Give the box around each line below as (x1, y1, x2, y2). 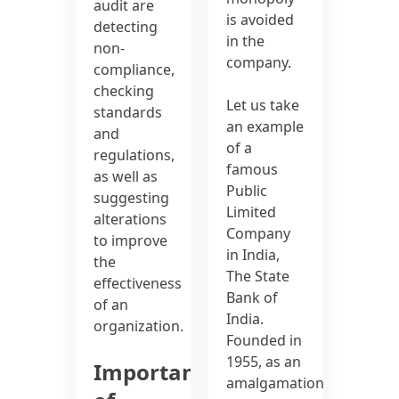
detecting (94, 17, 159, 37)
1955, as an (226, 352, 301, 372)
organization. (94, 316, 184, 337)
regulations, (94, 145, 175, 166)
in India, (226, 245, 280, 265)
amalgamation (226, 373, 324, 394)
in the (226, 31, 265, 52)
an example (226, 117, 304, 137)
